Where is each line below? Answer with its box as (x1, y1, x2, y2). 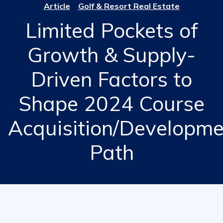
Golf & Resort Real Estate (78, 1, 180, 11)
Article (43, 1, 70, 11)
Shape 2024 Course (18, 91, 205, 116)
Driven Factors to (31, 66, 192, 92)
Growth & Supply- (27, 42, 196, 67)
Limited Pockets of (25, 17, 198, 43)
